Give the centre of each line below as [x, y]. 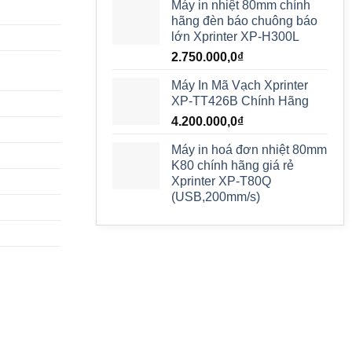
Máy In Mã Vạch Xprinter [239, 85]
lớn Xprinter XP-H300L [235, 37]
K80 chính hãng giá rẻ [232, 165]
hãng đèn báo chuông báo [244, 21]
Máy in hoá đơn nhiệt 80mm [249, 150]
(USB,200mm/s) [215, 197]
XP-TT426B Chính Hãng [240, 101]
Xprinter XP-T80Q [221, 181]
